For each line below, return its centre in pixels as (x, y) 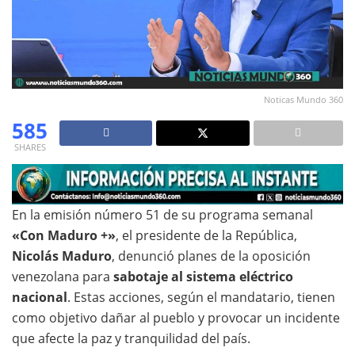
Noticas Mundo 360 (303, 99)
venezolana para (63, 277)
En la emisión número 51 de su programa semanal (162, 215)
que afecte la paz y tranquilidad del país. (131, 339)
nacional (40, 298)
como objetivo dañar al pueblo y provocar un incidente (176, 318)
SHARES (30, 147)
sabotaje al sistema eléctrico (203, 277)
